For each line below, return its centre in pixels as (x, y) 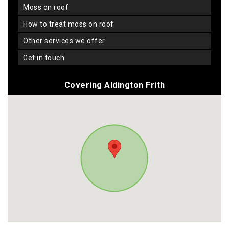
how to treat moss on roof (71, 24)
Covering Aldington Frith (114, 85)
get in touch (46, 58)
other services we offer (67, 41)
